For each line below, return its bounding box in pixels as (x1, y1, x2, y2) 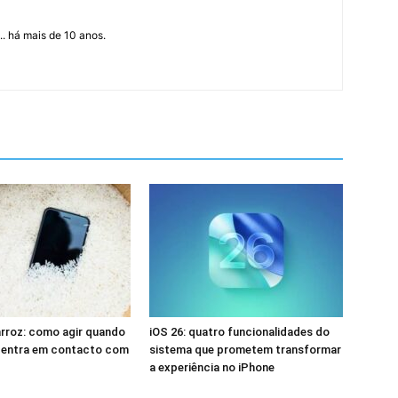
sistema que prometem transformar (149, 343, 341, 357)
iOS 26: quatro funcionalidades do (149, 325, 330, 339)
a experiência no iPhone (149, 361, 275, 375)
